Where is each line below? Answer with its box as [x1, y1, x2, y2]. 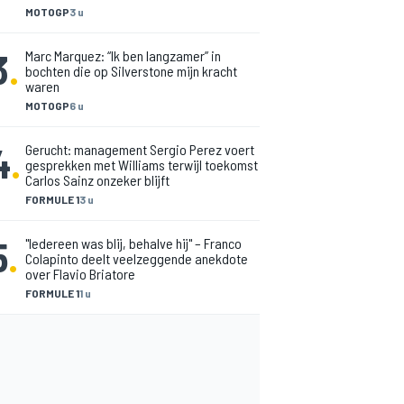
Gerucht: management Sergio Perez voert [25, 141, 254, 158]
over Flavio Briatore [25, 265, 135, 282]
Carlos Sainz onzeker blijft [25, 171, 170, 188]
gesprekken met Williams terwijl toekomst [25, 156, 258, 173]
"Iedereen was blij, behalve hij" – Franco [25, 234, 242, 252]
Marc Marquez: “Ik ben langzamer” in [25, 47, 221, 64]
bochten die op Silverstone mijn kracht [25, 62, 237, 79]
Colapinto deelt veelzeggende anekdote [25, 250, 248, 267]
